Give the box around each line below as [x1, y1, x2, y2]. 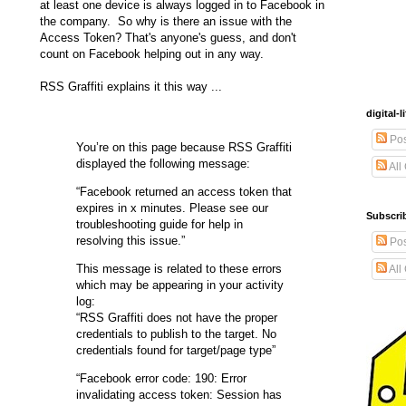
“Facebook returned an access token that [76, 185, 292, 199]
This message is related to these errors [76, 262, 282, 276]
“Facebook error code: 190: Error [76, 372, 246, 386]
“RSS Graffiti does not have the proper [76, 311, 277, 325]
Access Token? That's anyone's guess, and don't [40, 30, 296, 44]
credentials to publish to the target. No [76, 327, 276, 342]
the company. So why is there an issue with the [40, 14, 292, 28]
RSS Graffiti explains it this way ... [40, 79, 222, 93]
